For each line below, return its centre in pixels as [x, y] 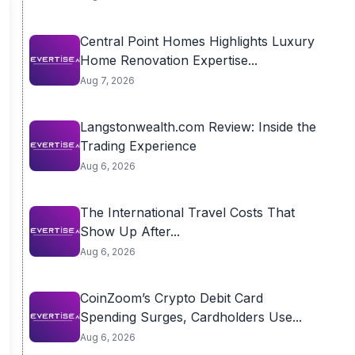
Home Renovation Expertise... [168, 60]
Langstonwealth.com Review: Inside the [198, 127]
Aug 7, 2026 [107, 80]
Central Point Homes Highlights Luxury [197, 41]
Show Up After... [130, 231]
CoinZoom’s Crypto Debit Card [171, 298]
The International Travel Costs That [187, 212]
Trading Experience [138, 146]
